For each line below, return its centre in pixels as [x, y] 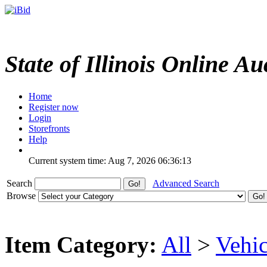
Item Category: [81, 244]
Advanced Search [186, 183]
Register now [54, 107]
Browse [22, 195]
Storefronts [49, 128]
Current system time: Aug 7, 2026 [92, 160]
